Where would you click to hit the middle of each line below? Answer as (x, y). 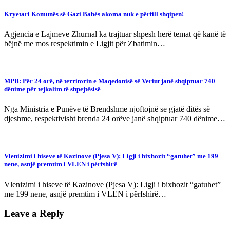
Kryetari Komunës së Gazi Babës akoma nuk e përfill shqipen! (94, 14)
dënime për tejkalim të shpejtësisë (52, 89)
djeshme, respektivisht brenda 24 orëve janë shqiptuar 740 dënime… (115, 119)
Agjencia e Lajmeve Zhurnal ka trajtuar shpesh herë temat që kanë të (115, 34)
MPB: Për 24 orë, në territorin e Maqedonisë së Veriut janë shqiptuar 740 (110, 81)
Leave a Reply (34, 214)
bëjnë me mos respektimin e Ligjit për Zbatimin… (85, 43)
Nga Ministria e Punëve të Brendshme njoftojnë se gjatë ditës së (107, 109)
